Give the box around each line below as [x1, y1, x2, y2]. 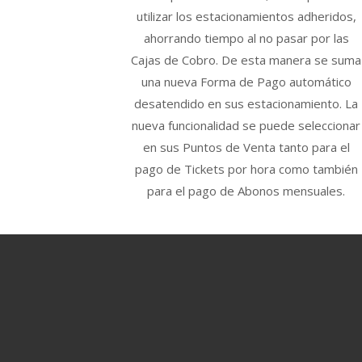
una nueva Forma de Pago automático [141, 74, 351, 90]
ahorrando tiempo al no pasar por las [143, 30, 349, 47]
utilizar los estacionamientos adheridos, [136, 8, 356, 25]
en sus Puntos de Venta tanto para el [142, 139, 350, 156]
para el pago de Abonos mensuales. [147, 183, 346, 200]
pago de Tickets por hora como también [134, 161, 358, 178]
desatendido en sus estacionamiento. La [134, 95, 359, 112]
